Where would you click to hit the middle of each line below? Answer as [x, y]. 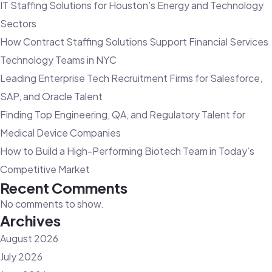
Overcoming [125, 45]
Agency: [117, 27]
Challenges [123, 100]
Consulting [122, 8]
